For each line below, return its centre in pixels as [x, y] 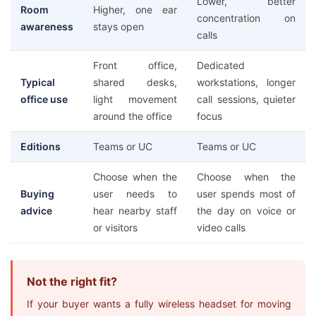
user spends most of [246, 194]
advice [36, 211]
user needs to [135, 194]
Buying [37, 194]
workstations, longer [246, 82]
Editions [41, 146]
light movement [135, 99]
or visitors [115, 227]
